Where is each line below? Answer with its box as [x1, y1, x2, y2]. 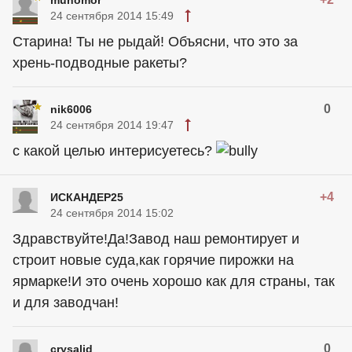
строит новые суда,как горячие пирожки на [13, 252, 294, 269]
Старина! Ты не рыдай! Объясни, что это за [13, 33, 298, 49]
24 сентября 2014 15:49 [50, 9, 174, 22]
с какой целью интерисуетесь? [13, 142, 216, 159]
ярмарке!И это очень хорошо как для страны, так [13, 273, 335, 290]
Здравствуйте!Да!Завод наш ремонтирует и [13, 231, 299, 247]
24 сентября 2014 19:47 [50, 118, 174, 131]
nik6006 [50, 102, 92, 115]
